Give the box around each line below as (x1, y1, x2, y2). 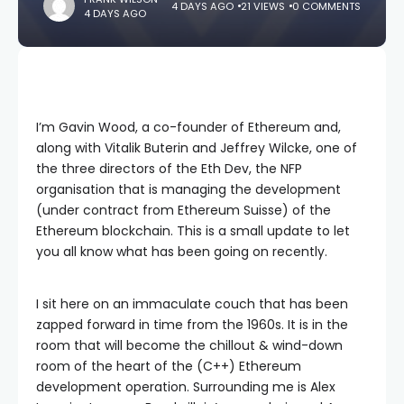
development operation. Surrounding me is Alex (36, 378, 335, 396)
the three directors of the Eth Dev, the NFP (36, 160, 302, 178)
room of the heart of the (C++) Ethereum (36, 357, 301, 375)
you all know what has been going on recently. (36, 243, 327, 261)
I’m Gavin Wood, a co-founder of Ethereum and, (36, 118, 341, 136)
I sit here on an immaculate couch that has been (36, 295, 348, 313)
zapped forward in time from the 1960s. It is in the (36, 316, 348, 334)
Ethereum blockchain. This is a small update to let (36, 222, 350, 240)
